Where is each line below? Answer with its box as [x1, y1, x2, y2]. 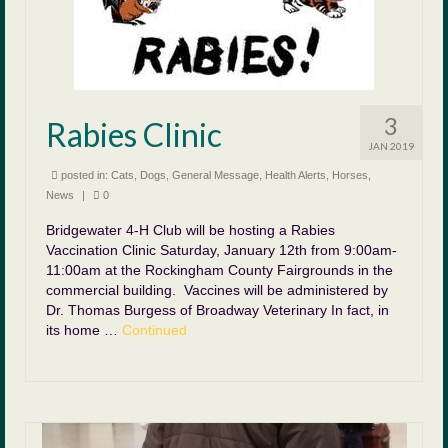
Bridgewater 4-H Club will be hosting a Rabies [46, 222, 335, 238]
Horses [332, 169, 368, 181]
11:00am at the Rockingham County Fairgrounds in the [46, 262, 393, 278]
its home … [46, 322, 122, 338]
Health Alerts [265, 169, 326, 181]
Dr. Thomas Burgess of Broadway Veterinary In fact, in [46, 302, 389, 318]
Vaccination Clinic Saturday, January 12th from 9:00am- [46, 242, 397, 258]
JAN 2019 [368, 140, 414, 152]
